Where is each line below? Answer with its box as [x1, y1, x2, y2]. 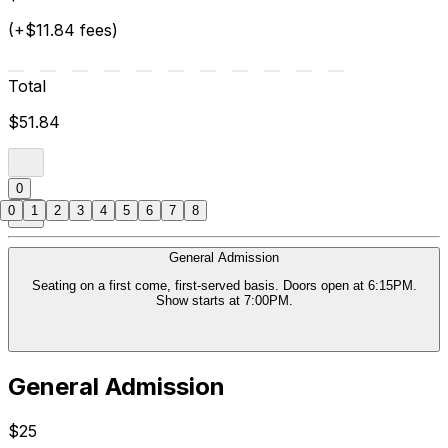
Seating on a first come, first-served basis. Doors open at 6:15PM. [31, 278, 417, 294]
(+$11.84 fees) [8, 20, 118, 41]
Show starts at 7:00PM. [155, 293, 293, 309]
